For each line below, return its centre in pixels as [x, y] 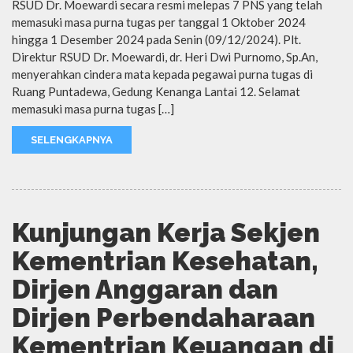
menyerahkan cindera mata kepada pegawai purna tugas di [162, 74]
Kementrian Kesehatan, [165, 261]
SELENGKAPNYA [72, 139]
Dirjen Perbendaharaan [163, 318]
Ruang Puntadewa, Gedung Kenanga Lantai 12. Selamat [156, 91]
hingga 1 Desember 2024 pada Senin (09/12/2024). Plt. [156, 39]
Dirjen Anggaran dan [145, 289]
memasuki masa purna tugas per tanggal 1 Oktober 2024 [159, 22]
